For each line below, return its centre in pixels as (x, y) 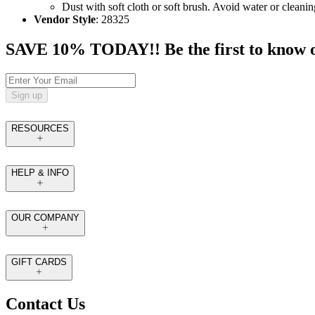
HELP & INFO (40, 173)
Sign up (27, 96)
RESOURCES (40, 129)
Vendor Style (65, 20)
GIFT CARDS (39, 262)
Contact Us (45, 304)
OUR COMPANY (45, 217)
